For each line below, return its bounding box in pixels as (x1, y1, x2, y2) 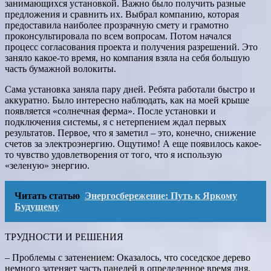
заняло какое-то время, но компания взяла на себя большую (5, 52, 250, 63)
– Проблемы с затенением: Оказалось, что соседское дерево (5, 252, 250, 263)
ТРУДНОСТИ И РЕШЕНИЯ (5, 231, 123, 242)
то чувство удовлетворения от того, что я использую (5, 149, 222, 160)
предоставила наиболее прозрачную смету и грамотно (5, 19, 229, 30)
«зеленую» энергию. (5, 160, 90, 171)
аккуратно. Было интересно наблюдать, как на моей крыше (5, 94, 249, 105)
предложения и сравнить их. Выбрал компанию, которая (5, 8, 239, 19)
